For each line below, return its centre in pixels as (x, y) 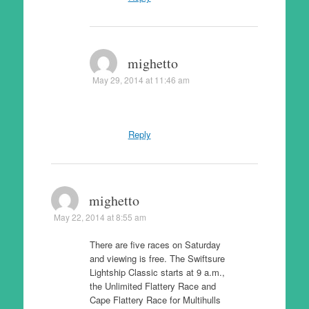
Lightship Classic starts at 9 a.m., (157, 272)
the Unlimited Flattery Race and (152, 286)
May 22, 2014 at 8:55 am (100, 217)
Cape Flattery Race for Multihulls (155, 300)
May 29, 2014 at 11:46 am (141, 79)
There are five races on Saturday (155, 245)
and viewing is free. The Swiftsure (157, 258)
